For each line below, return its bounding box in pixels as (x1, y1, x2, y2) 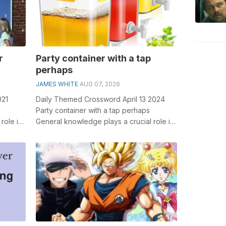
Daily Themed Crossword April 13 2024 (35, 94, 165, 103)
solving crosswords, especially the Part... (35, 128, 171, 137)
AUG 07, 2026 (79, 80, 120, 88)
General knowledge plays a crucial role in (35, 117, 174, 126)
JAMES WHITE (35, 80, 78, 88)
